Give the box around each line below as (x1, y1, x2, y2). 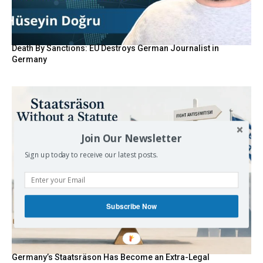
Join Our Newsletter (81, 130, 182, 145)
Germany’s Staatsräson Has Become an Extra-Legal (12, 252, 210, 262)
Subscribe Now (106, 201, 157, 211)
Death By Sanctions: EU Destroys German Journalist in (12, 43, 219, 53)
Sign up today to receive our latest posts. (24, 150, 158, 160)
